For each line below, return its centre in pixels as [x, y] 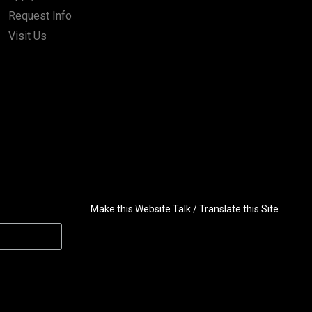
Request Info [40, 16]
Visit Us [27, 36]
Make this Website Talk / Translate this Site [185, 209]
